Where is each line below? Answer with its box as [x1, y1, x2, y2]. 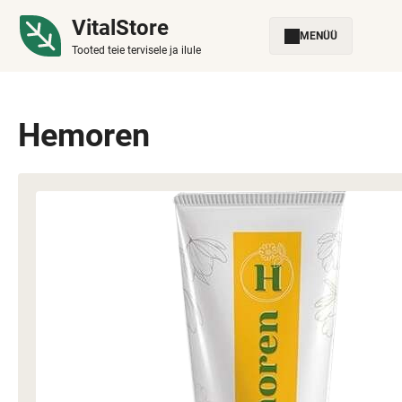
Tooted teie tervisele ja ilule [72, 44, 201, 57]
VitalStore [72, 15, 169, 40]
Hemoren [18, 117, 150, 154]
